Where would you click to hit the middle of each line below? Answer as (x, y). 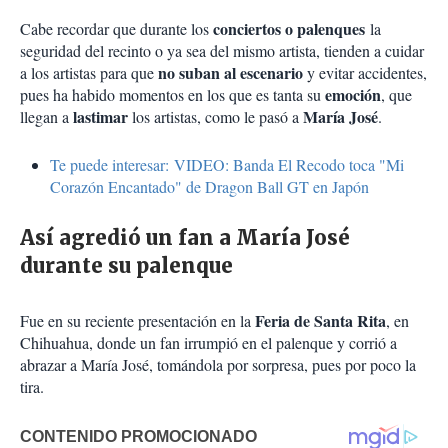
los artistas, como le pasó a (217, 117)
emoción (353, 95)
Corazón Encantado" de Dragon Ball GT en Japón (209, 187)
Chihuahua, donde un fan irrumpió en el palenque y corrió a (208, 343)
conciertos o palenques (289, 29)
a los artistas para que (89, 73)
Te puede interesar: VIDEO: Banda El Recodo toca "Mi (227, 165)
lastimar (102, 117)
